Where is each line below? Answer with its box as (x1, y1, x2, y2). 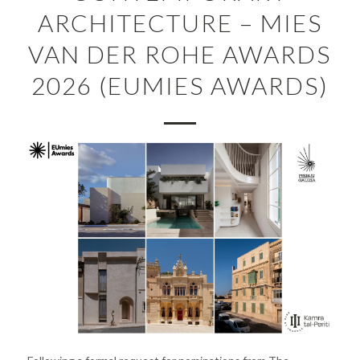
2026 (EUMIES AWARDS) (31, 71, 329, 100)
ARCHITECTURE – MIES (37, 8, 322, 37)
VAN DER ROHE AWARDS (28, 39, 332, 68)
